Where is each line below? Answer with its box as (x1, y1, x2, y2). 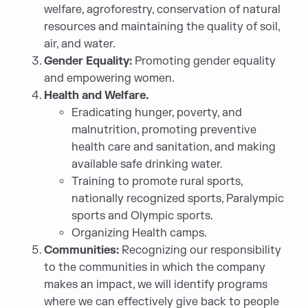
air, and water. (44, 37, 115, 51)
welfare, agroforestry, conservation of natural (44, 3, 280, 16)
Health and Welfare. (44, 89, 148, 102)
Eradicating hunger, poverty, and (71, 106, 242, 120)
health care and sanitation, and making (71, 140, 276, 154)
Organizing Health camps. (71, 226, 207, 240)
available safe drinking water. (71, 157, 223, 171)
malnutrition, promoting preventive (71, 123, 256, 137)
